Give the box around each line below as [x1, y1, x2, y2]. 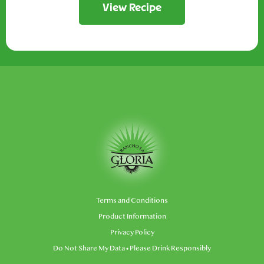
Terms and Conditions [96, 196, 168, 204]
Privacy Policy [110, 228, 154, 236]
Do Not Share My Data [53, 244, 125, 252]
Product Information [98, 212, 166, 220]
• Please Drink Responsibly [125, 244, 211, 252]
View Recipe [103, 2, 161, 13]
